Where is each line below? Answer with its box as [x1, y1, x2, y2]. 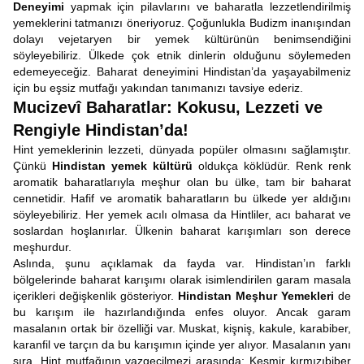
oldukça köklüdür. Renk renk [198, 159, 351, 172]
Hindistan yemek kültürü [52, 159, 198, 172]
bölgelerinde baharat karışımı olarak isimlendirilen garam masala [13, 273, 351, 286]
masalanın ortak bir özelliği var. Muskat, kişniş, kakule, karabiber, [13, 322, 351, 335]
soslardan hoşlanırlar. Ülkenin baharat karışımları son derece [13, 224, 351, 237]
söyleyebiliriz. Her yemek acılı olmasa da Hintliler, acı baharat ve [13, 208, 351, 221]
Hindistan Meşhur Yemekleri [178, 289, 338, 302]
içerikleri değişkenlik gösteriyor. [13, 289, 178, 302]
